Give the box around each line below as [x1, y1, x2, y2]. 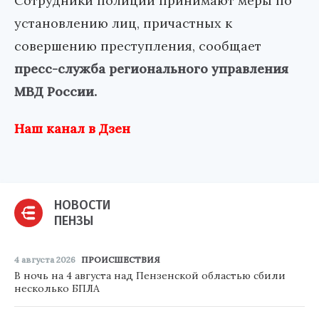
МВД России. [14, 83, 97, 100]
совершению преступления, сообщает [14, 38, 261, 55]
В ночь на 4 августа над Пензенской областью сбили [14, 269, 286, 283]
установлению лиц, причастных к [14, 15, 232, 32]
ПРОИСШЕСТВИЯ [81, 254, 160, 266]
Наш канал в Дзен [14, 120, 130, 137]
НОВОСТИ [54, 197, 110, 214]
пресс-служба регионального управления [14, 61, 288, 78]
